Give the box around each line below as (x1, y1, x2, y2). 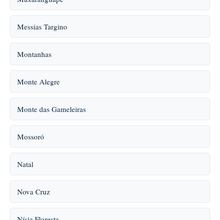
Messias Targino (17, 22, 67, 31)
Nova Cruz (17, 187, 50, 196)
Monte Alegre (17, 77, 60, 86)
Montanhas (17, 49, 52, 59)
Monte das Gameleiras (17, 104, 86, 114)
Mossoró (17, 132, 44, 141)
